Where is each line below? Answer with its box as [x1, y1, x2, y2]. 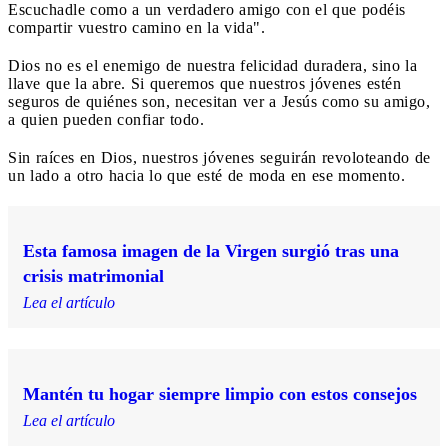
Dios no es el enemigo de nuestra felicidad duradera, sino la [8, 56, 417, 74]
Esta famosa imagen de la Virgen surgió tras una [23, 240, 399, 261]
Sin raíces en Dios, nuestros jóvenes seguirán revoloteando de [8, 148, 431, 166]
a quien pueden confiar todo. [8, 110, 204, 128]
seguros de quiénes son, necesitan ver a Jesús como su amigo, [8, 92, 430, 110]
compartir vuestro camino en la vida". [8, 18, 265, 36]
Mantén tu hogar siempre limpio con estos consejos [23, 383, 417, 404]
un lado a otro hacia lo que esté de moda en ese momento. [8, 166, 405, 184]
